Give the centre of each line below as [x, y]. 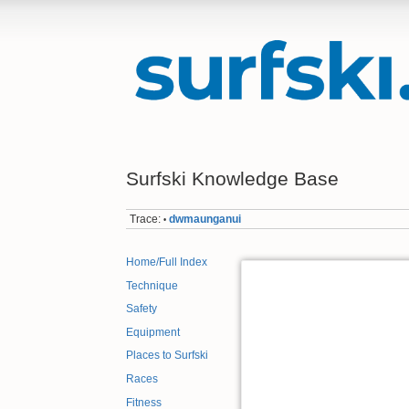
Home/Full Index [167, 262]
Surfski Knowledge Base [232, 178]
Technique [152, 285]
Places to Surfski [167, 356]
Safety [142, 309]
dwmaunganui [205, 219]
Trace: [146, 219]
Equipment [153, 332]
